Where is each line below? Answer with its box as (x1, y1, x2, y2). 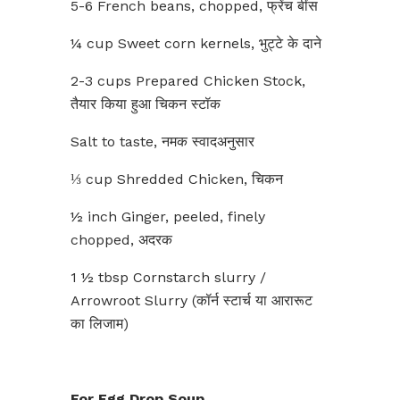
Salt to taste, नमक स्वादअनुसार (71, 133, 254, 150)
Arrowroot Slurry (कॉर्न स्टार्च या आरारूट (71, 292, 312, 309)
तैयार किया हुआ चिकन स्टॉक (71, 96, 221, 112)
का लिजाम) (71, 315, 129, 332)
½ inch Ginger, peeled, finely (71, 208, 265, 225)
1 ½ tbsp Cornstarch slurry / (71, 269, 266, 286)
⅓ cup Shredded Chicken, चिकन (71, 171, 283, 187)
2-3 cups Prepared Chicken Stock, (71, 72, 305, 89)
